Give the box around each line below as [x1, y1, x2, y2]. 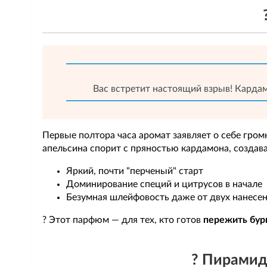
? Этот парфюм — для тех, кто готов [42, 215, 203, 225]
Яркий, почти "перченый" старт [66, 166, 203, 176]
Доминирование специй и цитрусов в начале [66, 179, 262, 189]
